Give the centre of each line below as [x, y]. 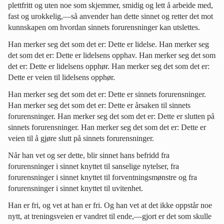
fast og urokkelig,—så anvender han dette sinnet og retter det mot [110, 16]
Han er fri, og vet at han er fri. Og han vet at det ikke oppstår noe [110, 205]
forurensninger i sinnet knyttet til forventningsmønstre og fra [102, 177]
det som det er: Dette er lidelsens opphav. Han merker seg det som [112, 55]
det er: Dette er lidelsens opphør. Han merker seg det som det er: [109, 66]
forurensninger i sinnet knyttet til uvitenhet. [75, 188]
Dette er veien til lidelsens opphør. [61, 77]
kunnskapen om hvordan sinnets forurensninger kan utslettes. [104, 27]
